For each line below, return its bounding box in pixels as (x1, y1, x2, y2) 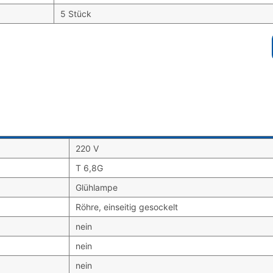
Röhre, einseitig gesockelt (76, 202, 178, 213)
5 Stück (60, 9, 91, 19)
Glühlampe (76, 182, 118, 193)
